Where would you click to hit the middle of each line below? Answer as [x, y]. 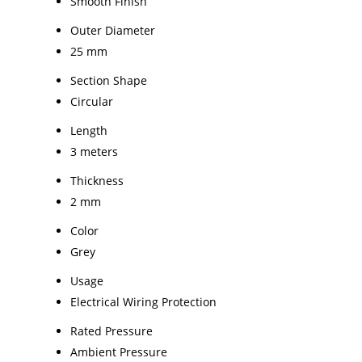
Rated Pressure [112, 330]
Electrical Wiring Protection [143, 301]
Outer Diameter [113, 30]
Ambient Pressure [119, 351]
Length [89, 130]
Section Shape [109, 80]
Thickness [97, 180]
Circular [92, 101]
